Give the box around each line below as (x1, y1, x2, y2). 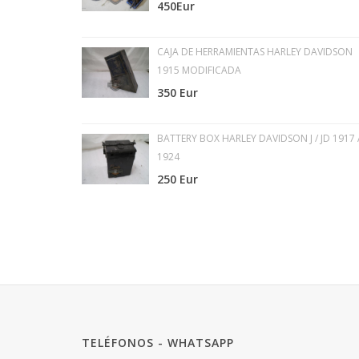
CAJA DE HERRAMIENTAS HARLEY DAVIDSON (156, 45, 353, 58)
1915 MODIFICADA (156, 63, 241, 77)
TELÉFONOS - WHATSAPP (82, 335, 234, 350)
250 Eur (156, 171, 198, 187)
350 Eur (156, 85, 198, 100)
